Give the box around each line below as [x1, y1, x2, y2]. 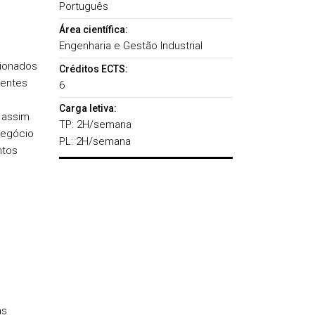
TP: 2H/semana [58, 118, 131, 131]
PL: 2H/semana [58, 135, 131, 148]
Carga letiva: [58, 103, 117, 114]
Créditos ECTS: [58, 63, 128, 75]
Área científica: [58, 24, 128, 35]
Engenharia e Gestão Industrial [58, 39, 202, 52]
